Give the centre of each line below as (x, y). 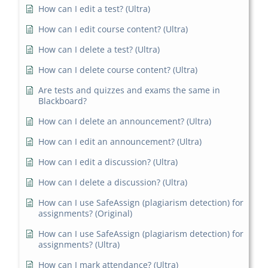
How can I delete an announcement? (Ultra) (125, 121)
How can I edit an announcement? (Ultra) (120, 142)
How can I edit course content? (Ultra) (113, 29)
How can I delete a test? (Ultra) (99, 50)
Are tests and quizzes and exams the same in (130, 90)
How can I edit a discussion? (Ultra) (108, 162)
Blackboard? (63, 101)
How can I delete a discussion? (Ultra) (113, 182)
